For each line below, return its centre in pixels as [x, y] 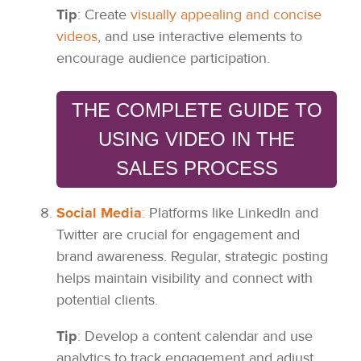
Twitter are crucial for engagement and [178, 235]
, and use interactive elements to [200, 37]
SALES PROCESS [197, 168]
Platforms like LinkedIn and [232, 213]
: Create [104, 15]
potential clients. [107, 300]
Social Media [99, 213]
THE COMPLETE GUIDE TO [197, 110]
